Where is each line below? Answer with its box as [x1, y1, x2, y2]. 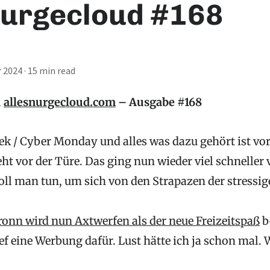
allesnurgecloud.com [4, 95, 116, 109]
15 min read [28, 64, 75, 77]
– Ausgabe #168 [116, 95, 202, 109]
